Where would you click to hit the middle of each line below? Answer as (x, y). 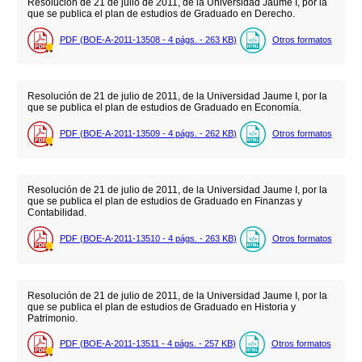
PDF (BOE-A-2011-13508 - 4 (117, 39)
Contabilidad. (57, 213)
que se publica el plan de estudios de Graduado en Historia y (161, 307)
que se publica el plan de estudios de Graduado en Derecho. (161, 14)
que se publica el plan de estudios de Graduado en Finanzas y (164, 202)
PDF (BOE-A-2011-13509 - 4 (117, 133)
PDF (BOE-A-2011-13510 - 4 (117, 238)
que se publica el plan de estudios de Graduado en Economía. (164, 108)
